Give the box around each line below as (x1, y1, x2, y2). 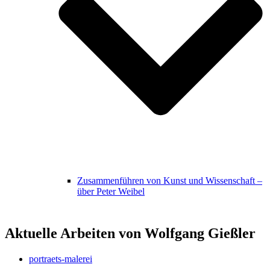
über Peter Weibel (77, 186, 145, 196)
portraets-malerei (29, 254, 92, 265)
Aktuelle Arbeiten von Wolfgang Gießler (5, 225, 256, 242)
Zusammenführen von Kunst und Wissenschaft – (77, 175, 262, 186)
